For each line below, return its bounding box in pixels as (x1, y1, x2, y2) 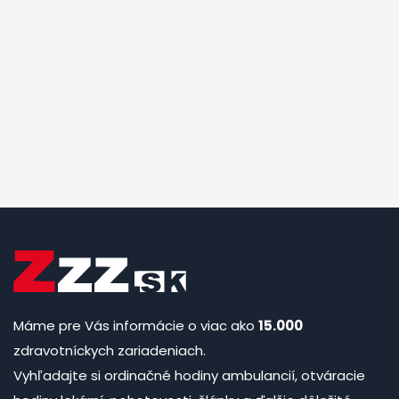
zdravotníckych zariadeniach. (13, 341, 206, 361)
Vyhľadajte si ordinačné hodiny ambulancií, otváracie (13, 366, 365, 386)
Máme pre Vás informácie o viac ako (13, 316, 258, 336)
